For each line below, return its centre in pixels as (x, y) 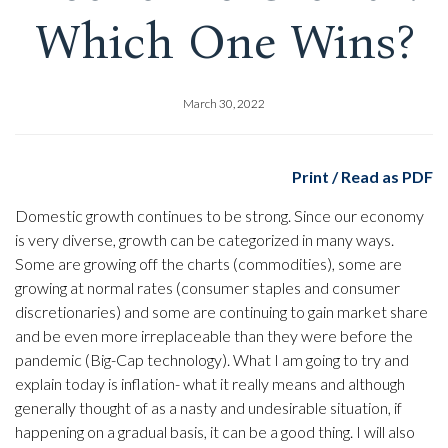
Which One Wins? (224, 41)
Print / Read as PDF (362, 176)
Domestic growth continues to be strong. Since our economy (219, 215)
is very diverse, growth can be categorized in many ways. (204, 239)
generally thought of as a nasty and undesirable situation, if (208, 407)
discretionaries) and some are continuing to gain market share (221, 311)
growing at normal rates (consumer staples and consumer (207, 287)
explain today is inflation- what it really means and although (210, 383)
